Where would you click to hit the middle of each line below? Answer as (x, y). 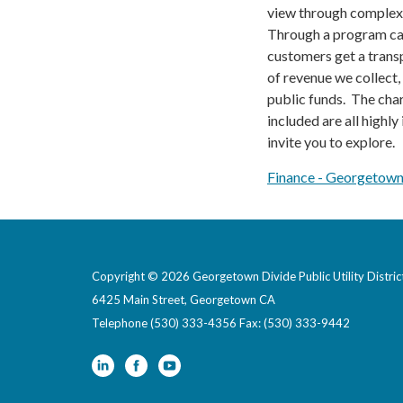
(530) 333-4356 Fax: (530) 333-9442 (250, 322)
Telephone (120, 322)
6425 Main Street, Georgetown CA (184, 299)
